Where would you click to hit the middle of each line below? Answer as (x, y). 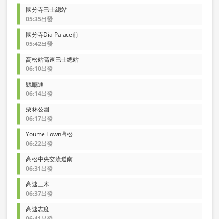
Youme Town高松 (49, 134)
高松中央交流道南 (49, 159)
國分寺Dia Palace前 (52, 34)
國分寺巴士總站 (46, 9)
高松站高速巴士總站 (52, 59)
